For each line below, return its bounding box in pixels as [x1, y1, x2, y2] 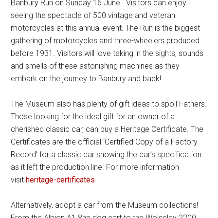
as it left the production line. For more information [11, 162, 180, 172]
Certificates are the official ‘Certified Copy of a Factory [11, 137, 198, 146]
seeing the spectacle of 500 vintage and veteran [11, 10, 176, 20]
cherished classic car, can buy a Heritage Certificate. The [11, 124, 204, 134]
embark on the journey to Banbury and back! [11, 73, 162, 83]
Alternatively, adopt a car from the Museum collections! [11, 200, 199, 210]
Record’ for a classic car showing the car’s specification [11, 149, 202, 159]
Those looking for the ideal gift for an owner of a [11, 111, 175, 121]
